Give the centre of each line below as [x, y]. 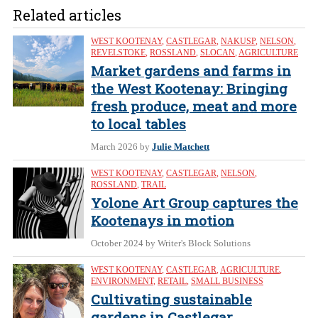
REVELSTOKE [118, 53]
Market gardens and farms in [191, 71]
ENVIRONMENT [122, 281]
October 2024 [117, 243]
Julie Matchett [181, 147]
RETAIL [172, 281]
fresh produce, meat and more [194, 106]
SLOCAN [218, 53]
